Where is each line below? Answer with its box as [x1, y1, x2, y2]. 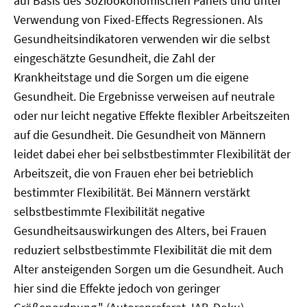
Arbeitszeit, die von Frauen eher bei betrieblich [14, 165, 254, 181]
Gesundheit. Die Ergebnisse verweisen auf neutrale [14, 88, 275, 104]
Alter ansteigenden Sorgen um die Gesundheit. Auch [14, 261, 284, 277]
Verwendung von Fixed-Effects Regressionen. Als [14, 12, 263, 27]
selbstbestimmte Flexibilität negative [14, 204, 205, 219]
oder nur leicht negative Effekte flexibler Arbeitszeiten [14, 108, 290, 123]
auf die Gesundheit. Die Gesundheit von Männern [14, 127, 266, 143]
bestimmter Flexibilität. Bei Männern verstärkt [14, 184, 250, 200]
